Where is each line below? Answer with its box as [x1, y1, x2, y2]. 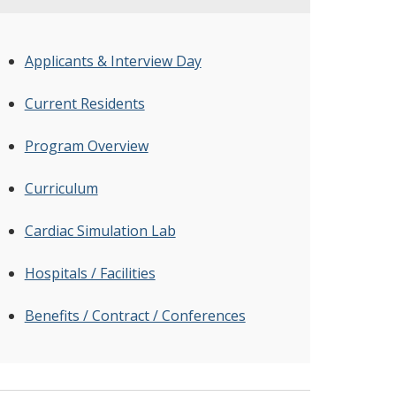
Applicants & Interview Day [24, 51, 202, 71]
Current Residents [24, 94, 145, 113]
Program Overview [24, 136, 148, 156]
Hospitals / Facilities [24, 263, 156, 283]
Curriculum [24, 179, 98, 198]
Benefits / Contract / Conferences [24, 306, 246, 325]
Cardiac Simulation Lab [24, 221, 176, 240]
